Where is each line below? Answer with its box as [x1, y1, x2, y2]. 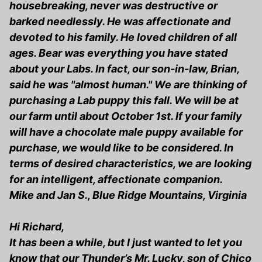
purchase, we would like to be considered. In [9, 142, 233, 154]
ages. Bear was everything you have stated [9, 47, 227, 60]
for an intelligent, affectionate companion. [9, 173, 223, 186]
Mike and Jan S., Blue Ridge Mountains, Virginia [9, 189, 247, 202]
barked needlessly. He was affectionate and [9, 15, 230, 28]
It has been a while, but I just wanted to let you [9, 236, 242, 249]
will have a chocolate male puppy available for [9, 126, 243, 139]
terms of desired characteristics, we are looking [9, 157, 251, 170]
